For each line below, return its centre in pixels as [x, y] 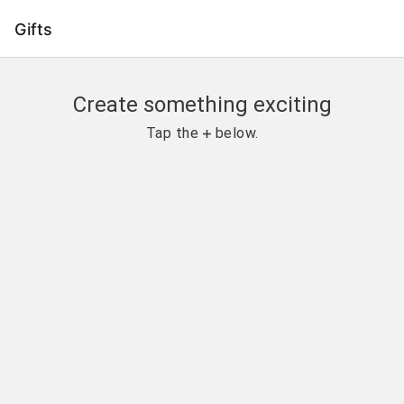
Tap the [174, 133]
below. [235, 133]
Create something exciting [202, 105]
